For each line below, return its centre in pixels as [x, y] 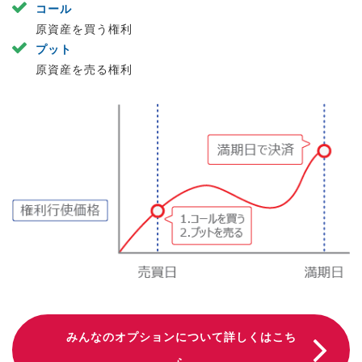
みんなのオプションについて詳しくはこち [181, 337]
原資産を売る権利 [84, 69]
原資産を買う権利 [84, 29]
